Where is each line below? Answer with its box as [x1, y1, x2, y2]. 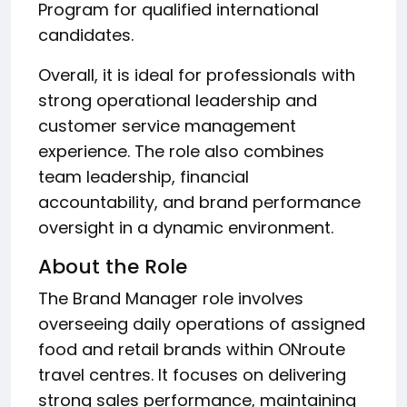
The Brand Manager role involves [38, 287, 303, 310]
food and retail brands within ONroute [38, 338, 345, 361]
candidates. [38, 24, 134, 46]
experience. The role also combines [38, 140, 324, 163]
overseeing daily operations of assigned [38, 313, 365, 335]
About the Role [38, 253, 187, 281]
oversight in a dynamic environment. [38, 216, 333, 239]
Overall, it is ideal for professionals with [38, 64, 355, 86]
